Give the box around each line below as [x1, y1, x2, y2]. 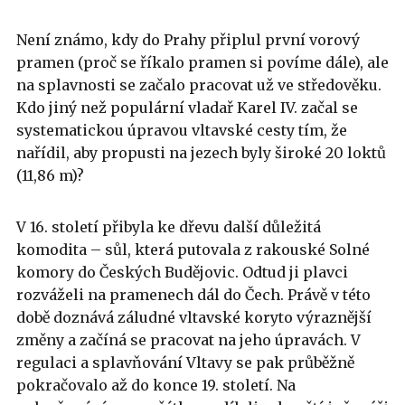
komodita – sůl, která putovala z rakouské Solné [16, 240, 370, 259]
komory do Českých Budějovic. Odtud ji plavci [16, 263, 348, 281]
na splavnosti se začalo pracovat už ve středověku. [16, 76, 381, 94]
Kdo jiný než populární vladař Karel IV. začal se [16, 99, 358, 117]
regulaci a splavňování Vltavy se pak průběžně [16, 353, 354, 372]
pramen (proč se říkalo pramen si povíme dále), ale [16, 53, 389, 71]
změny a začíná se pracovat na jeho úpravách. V [16, 331, 361, 349]
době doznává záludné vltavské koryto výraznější [16, 308, 372, 326]
